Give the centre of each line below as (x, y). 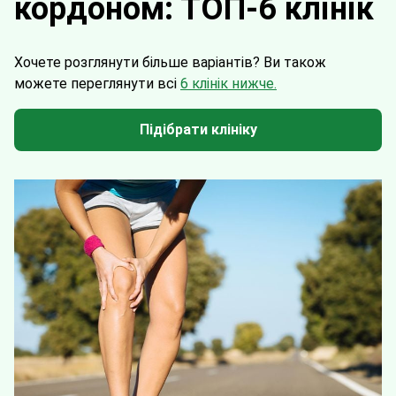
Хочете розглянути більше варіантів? (139, 62)
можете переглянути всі (97, 84)
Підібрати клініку (198, 129)
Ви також (295, 62)
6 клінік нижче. (228, 84)
